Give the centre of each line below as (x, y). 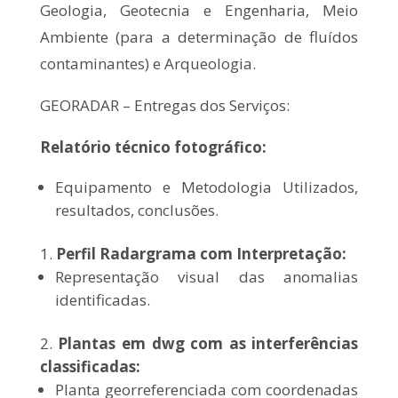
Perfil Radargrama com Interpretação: (201, 253)
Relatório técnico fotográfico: (153, 147)
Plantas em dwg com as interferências (208, 343)
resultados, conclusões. (136, 210)
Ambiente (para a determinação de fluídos (199, 36)
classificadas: (90, 366)
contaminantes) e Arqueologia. (147, 63)
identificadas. (102, 299)
